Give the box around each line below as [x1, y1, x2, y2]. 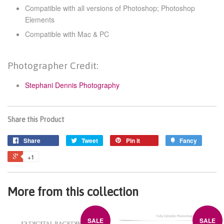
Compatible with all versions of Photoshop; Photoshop [25, 2, 195, 13]
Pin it [126, 136, 140, 145]
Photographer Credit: [7, 60, 98, 71]
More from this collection [7, 185, 138, 199]
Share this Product [7, 115, 64, 124]
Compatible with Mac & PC [25, 28, 109, 39]
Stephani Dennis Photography [25, 80, 119, 90]
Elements [25, 14, 54, 24]
